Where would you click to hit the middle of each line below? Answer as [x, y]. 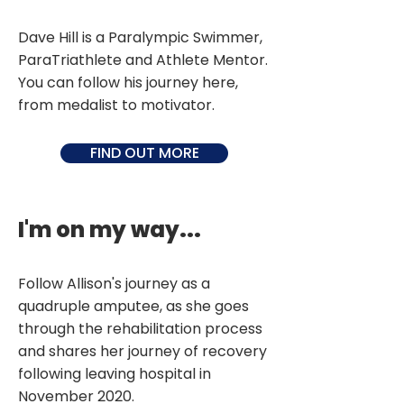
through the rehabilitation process [140, 329]
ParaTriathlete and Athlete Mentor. [143, 60]
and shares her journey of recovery [142, 351]
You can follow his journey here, [128, 83]
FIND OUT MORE [144, 153]
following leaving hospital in [115, 374]
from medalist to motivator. [116, 105]
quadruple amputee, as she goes [133, 306]
